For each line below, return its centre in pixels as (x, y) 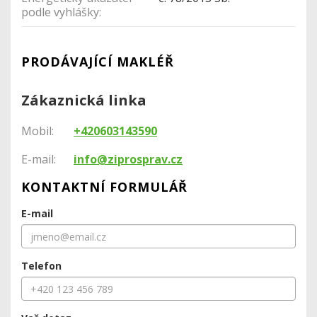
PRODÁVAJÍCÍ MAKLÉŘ (98, 62)
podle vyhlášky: (61, 12)
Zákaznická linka (84, 100)
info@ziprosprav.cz (128, 160)
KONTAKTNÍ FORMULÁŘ (104, 187)
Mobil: (38, 131)
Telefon (41, 266)
